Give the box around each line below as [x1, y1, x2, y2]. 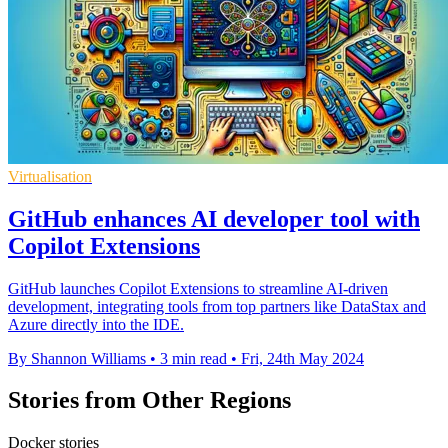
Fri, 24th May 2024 [241, 349, 364, 367]
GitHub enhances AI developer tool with [8, 205, 420, 232]
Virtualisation [8, 167, 92, 185]
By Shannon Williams [8, 349, 146, 367]
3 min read [160, 349, 227, 367]
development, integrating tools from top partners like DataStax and [8, 297, 426, 315]
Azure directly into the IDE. [8, 315, 184, 333]
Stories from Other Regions [8, 387, 291, 414]
